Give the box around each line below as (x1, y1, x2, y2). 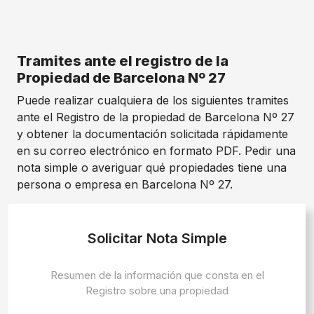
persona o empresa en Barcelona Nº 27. (17, 177, 233, 191)
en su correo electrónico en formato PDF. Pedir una (17, 144, 296, 158)
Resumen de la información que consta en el (50, 268, 264, 282)
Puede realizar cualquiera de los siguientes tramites (17, 93, 289, 107)
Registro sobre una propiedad (86, 284, 228, 297)
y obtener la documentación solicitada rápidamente (17, 127, 288, 141)
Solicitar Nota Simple (87, 230, 227, 247)
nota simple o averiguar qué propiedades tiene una (17, 161, 287, 175)
